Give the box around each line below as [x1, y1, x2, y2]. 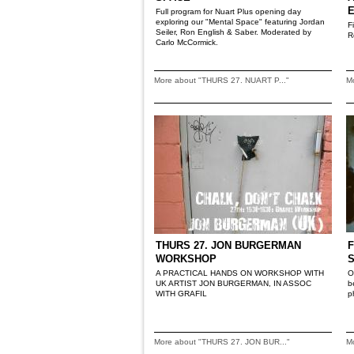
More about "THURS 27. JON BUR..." [154, 337, 290, 346]
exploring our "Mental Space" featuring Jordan [156, 17, 325, 26]
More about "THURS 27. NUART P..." [154, 76, 289, 85]
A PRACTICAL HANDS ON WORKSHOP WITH [156, 269, 324, 277]
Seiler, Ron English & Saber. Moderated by [156, 28, 311, 36]
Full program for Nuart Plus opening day [156, 7, 301, 16]
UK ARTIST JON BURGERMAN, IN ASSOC [156, 279, 311, 288]
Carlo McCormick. [156, 38, 218, 47]
